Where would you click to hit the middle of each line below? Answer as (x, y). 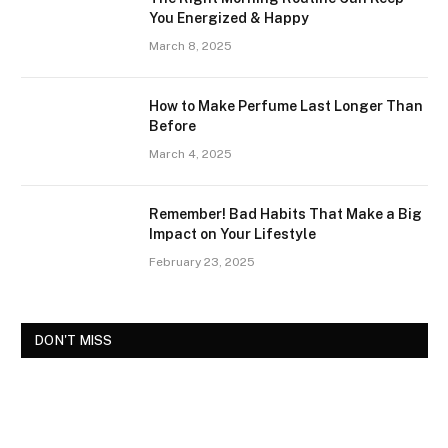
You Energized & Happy (229, 17)
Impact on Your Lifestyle (232, 233)
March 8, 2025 (190, 45)
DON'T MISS (74, 340)
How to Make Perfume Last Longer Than (286, 105)
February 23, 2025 (202, 261)
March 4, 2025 (190, 153)
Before (172, 125)
